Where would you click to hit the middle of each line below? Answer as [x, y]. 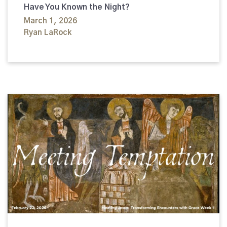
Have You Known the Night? [77, 7]
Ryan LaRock [48, 33]
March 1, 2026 [50, 21]
